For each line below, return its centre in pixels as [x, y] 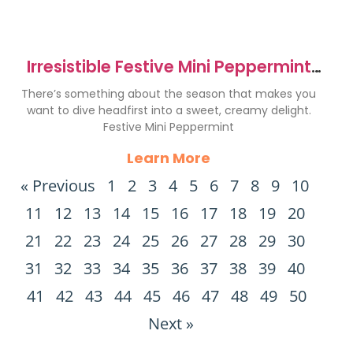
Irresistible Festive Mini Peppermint [169, 67]
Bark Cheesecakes [169, 86]
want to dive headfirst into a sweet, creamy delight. [169, 110]
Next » [171, 323]
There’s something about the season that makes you [169, 94]
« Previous [58, 186]
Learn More [169, 158]
